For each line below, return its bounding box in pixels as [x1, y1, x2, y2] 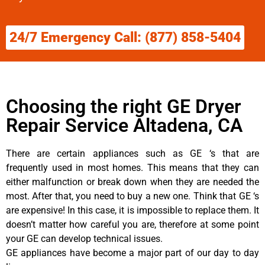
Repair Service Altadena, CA [6, 114, 243, 137]
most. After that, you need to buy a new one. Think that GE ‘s [6, 190, 259, 202]
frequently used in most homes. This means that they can [6, 161, 259, 173]
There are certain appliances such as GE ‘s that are [6, 147, 259, 159]
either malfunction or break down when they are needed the [6, 176, 259, 188]
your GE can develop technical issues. [6, 232, 163, 244]
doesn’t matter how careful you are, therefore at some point [6, 218, 259, 230]
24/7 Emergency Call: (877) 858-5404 [9, 29, 241, 46]
